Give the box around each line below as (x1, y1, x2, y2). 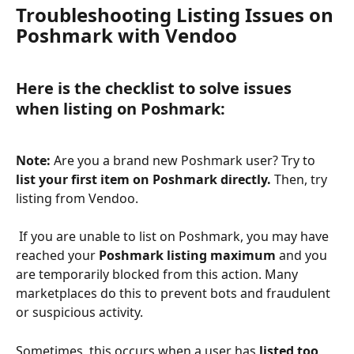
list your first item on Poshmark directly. (16, 170, 274, 188)
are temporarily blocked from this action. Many (16, 265, 301, 284)
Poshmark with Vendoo (16, 22, 237, 48)
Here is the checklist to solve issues (16, 77, 296, 100)
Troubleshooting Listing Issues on (16, 2, 338, 28)
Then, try (274, 170, 330, 188)
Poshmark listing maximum (99, 247, 279, 265)
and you (279, 247, 330, 265)
